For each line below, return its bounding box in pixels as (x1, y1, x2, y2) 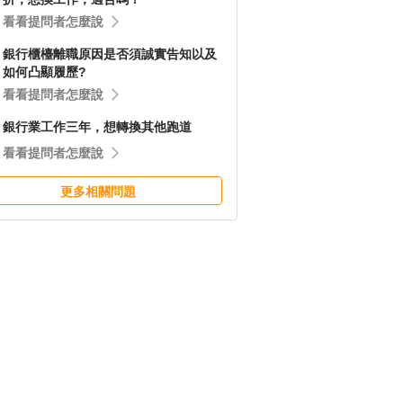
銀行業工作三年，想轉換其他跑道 (3, 120, 192, 134)
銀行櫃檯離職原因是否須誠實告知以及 (3, 47, 217, 61)
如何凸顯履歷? (3, 65, 86, 79)
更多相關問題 (60, 184, 136, 199)
